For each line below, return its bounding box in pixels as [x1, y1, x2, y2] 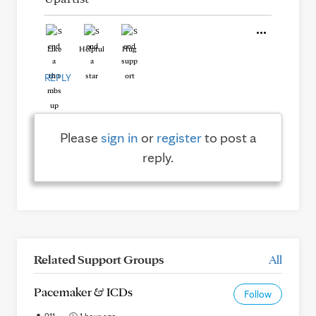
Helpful [79, 44, 104, 54]
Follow [244, 288, 272, 300]
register [156, 129, 202, 146]
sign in [100, 129, 138, 146]
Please [59, 129, 101, 146]
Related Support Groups [34, 252, 164, 267]
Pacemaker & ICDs [34, 284, 133, 299]
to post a [201, 129, 257, 146]
